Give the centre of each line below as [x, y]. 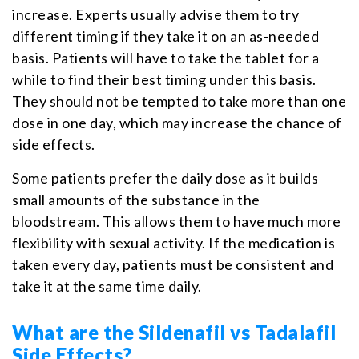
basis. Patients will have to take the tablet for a [165, 57]
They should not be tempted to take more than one [179, 101]
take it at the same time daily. [107, 286]
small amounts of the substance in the [136, 199]
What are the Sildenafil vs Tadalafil [174, 332]
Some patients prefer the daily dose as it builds [165, 177]
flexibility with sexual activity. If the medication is [173, 242]
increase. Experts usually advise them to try [155, 14]
